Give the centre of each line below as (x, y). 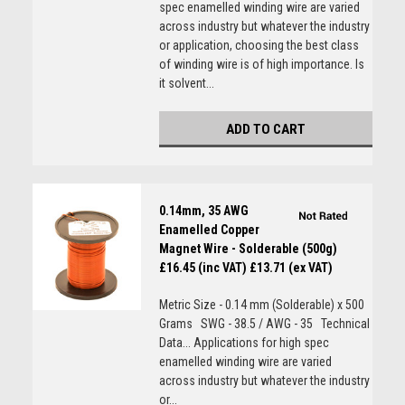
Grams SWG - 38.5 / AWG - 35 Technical (264, 324)
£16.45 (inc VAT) (202, 268)
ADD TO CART (265, 129)
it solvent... (186, 83)
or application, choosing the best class (259, 45)
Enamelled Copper (209, 230)
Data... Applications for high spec (244, 343)
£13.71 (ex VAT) (291, 268)
